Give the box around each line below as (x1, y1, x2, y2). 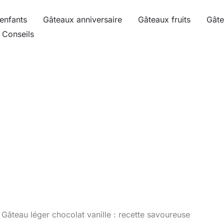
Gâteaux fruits (138, 14, 190, 24)
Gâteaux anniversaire (43, 14, 122, 24)
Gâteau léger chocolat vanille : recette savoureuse (1, 209, 190, 219)
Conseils (2, 29, 34, 39)
